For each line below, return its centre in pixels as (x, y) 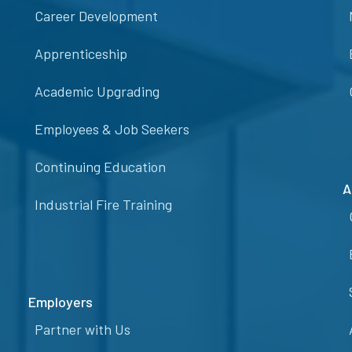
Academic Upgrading (97, 92)
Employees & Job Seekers (112, 129)
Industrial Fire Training (103, 205)
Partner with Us (82, 330)
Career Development (96, 16)
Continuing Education (100, 167)
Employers (60, 302)
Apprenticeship (81, 54)
